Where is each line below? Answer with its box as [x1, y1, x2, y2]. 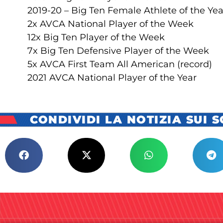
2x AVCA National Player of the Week [27, 18, 194, 29]
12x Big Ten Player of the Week [27, 31, 165, 43]
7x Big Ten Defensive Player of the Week [27, 45, 209, 56]
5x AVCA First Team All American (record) [27, 58, 212, 70]
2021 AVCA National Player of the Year [27, 72, 197, 83]
